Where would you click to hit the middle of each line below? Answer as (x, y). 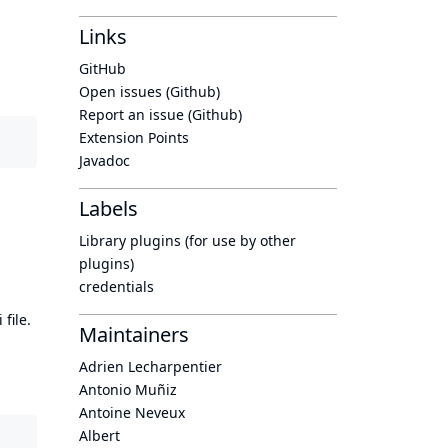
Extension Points (134, 137)
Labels (108, 208)
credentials (116, 286)
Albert (99, 435)
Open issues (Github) (149, 91)
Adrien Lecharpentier (150, 366)
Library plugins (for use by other (187, 240)
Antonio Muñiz (128, 389)
